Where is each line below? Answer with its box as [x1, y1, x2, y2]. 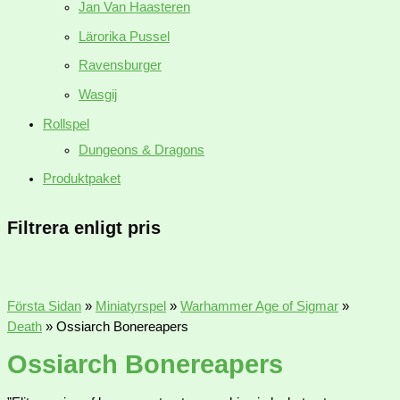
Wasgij [79, 87, 117, 102]
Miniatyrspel [96, 298, 166, 313]
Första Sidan [7, 298, 81, 313]
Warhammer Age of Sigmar [180, 298, 338, 313]
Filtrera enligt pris [7, 218, 161, 238]
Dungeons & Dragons [79, 142, 204, 157]
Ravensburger [79, 58, 162, 73]
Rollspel [43, 116, 89, 131]
